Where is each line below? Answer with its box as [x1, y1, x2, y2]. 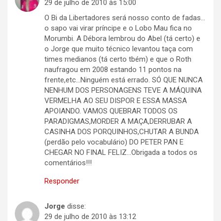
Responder [44, 176, 79, 185]
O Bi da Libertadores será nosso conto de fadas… [44, 13, 205, 22]
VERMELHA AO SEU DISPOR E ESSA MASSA [44, 96, 187, 105]
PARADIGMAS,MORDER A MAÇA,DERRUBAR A [44, 116, 192, 126]
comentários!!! [44, 158, 92, 167]
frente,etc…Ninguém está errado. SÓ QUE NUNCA [44, 75, 203, 84]
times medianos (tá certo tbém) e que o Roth [44, 54, 191, 64]
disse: [67, 201, 86, 211]
